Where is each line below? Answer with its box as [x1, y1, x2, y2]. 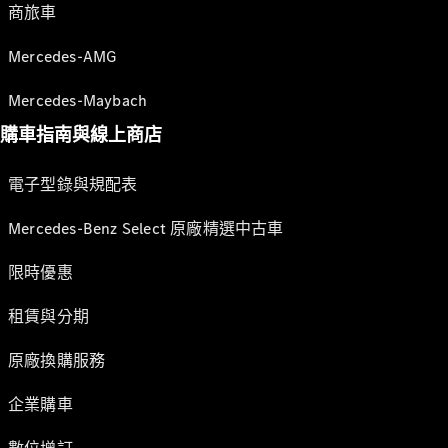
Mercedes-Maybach [8, 90, 148, 111]
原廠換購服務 [8, 350, 106, 371]
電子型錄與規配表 [8, 174, 138, 195]
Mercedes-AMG [8, 46, 117, 67]
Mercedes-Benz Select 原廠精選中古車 [8, 218, 284, 239]
